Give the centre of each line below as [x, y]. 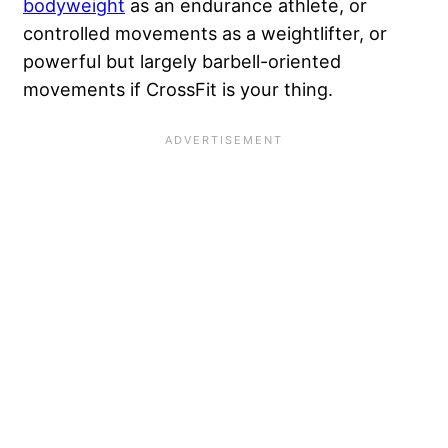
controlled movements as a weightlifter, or [205, 33]
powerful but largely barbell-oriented [182, 61]
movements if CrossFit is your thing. [178, 89]
